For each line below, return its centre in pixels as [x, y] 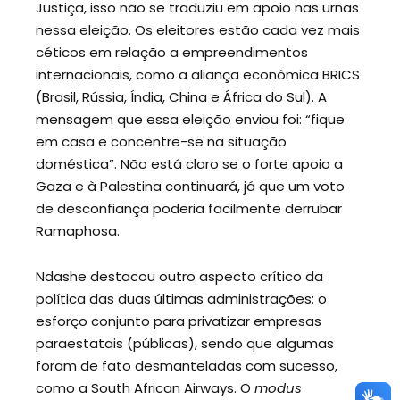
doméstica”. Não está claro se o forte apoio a [189, 164]
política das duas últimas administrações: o [181, 298]
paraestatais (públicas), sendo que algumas [185, 343]
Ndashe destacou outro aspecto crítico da [179, 276]
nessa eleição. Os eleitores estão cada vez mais [198, 30]
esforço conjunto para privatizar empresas [179, 321]
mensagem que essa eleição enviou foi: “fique [190, 120]
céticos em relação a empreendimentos [172, 53]
